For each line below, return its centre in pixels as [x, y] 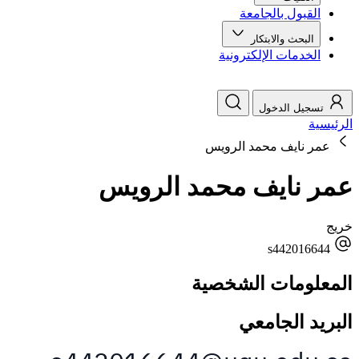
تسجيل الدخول [291, 108]
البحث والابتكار [281, 39]
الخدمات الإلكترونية [270, 55]
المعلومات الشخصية [272, 284]
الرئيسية [331, 124]
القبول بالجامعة [280, 14]
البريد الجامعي [296, 323]
